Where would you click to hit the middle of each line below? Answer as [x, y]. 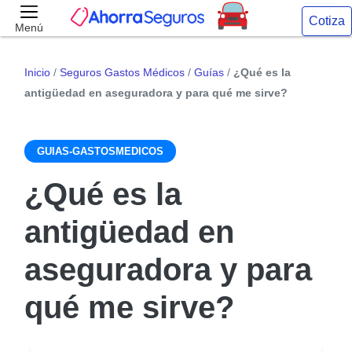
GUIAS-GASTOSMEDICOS [100, 151]
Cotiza [326, 21]
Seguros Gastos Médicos [122, 72]
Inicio [37, 72]
